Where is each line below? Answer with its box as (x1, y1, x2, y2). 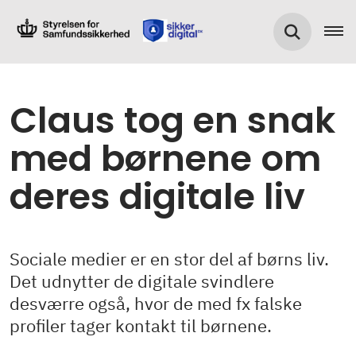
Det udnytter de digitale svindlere (10, 269, 274, 292)
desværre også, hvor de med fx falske (10, 292, 302, 315)
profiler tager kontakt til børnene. (10, 314, 272, 337)
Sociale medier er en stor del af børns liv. (10, 247, 329, 270)
